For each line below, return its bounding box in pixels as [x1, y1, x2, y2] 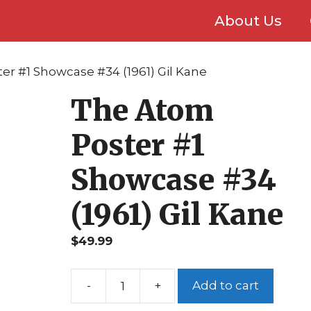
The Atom [71, 92, 214, 128]
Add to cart [192, 278, 259, 292]
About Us [215, 12, 282, 29]
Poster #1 [71, 127, 205, 163]
